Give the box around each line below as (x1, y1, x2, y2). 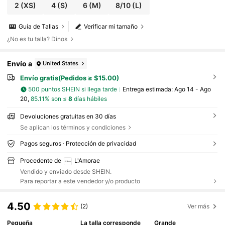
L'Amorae (74, 157, 100, 165)
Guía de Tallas (19, 23, 59, 31)
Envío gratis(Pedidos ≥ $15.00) (20, 74, 119, 82)
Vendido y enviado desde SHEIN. (20, 168, 111, 176)
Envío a (7, 59, 33, 68)
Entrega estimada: (122, 85, 174, 93)
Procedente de (20, 157, 61, 165)
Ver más (187, 202, 210, 210)
